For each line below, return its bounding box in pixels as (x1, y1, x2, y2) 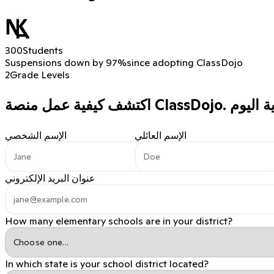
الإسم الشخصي (5, 128, 67, 141)
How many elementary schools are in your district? (5, 214, 232, 227)
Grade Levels (10, 68, 70, 81)
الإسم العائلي (135, 128, 187, 141)
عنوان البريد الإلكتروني (5, 171, 95, 184)
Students (23, 43, 63, 56)
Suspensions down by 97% (5, 56, 127, 68)
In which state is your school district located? (5, 257, 209, 270)
